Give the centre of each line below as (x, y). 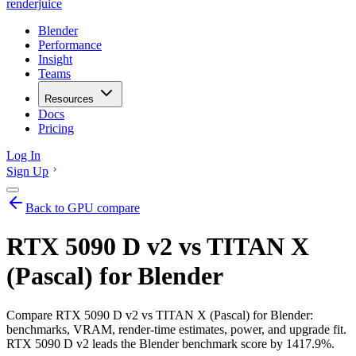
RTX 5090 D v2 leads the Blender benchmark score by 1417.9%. (170, 343)
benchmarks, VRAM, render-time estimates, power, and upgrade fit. (176, 329)
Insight (55, 59)
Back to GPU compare (83, 208)
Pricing (56, 128)
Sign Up (27, 171)
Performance (70, 45)
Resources (69, 99)
